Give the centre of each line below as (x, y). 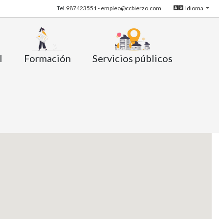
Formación (47, 58)
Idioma (195, 8)
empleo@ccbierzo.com (131, 8)
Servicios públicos (132, 58)
